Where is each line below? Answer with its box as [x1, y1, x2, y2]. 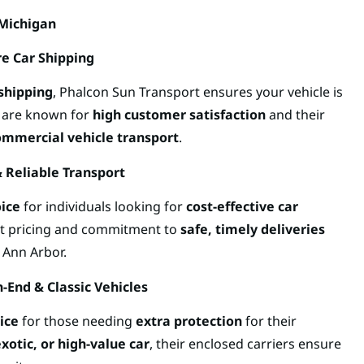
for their [242, 311, 297, 330]
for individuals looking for [20, 197, 186, 216]
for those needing [19, 311, 136, 330]
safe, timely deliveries [180, 220, 325, 239]
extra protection [136, 311, 242, 330]
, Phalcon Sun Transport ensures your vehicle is [53, 83, 343, 102]
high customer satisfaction [93, 106, 266, 124]
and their [266, 106, 325, 124]
